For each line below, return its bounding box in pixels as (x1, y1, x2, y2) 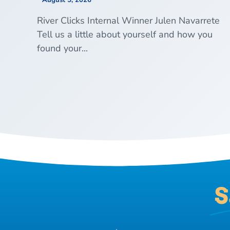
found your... (37, 42, 88, 55)
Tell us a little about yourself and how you (37, 28, 213, 41)
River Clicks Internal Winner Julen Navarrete (37, 14, 220, 27)
